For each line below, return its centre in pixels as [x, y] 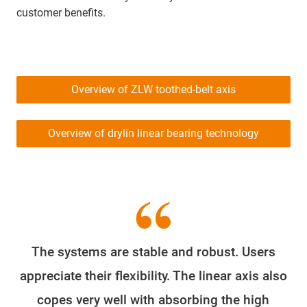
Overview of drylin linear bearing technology [153, 134]
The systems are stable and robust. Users [153, 252]
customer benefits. [61, 13]
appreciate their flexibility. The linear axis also [153, 276]
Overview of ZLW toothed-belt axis [153, 90]
